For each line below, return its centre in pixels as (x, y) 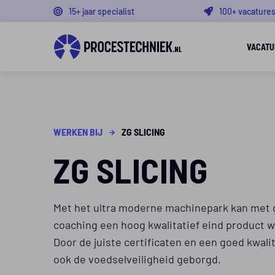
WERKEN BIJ (78, 132)
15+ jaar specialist (102, 11)
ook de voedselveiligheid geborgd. (137, 258)
